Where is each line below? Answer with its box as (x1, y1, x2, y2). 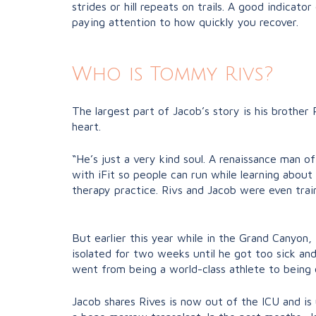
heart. (72, 120, 104, 133)
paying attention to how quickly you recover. (72, 16, 302, 29)
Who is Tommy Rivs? (72, 64, 273, 85)
